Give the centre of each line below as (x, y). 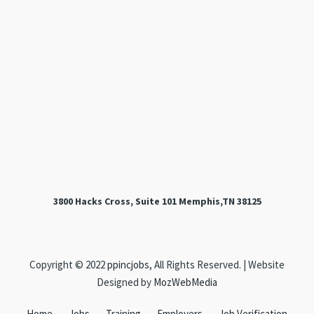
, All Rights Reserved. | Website (217, 265)
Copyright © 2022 (68, 265)
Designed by (125, 282)
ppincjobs (128, 265)
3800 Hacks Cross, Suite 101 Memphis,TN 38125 (157, 202)
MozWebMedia (185, 282)
